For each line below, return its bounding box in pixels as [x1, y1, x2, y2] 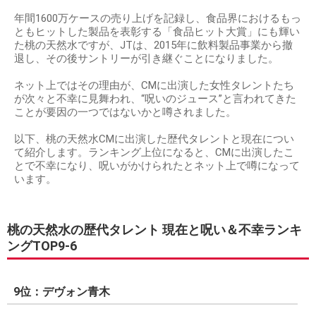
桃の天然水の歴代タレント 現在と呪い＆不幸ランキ [7, 221, 302, 237]
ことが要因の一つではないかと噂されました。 [14, 105, 236, 119]
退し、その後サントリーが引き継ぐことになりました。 [14, 51, 279, 65]
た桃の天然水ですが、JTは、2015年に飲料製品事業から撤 [14, 38, 293, 51]
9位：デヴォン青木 [13, 284, 110, 298]
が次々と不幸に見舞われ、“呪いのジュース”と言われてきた [14, 92, 296, 105]
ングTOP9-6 [7, 238, 77, 253]
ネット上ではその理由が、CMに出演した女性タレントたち [14, 78, 294, 92]
